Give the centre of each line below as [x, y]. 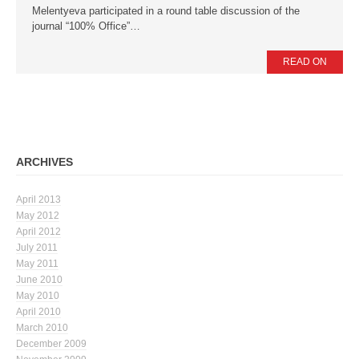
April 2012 [38, 232]
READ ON [305, 62]
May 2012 [38, 216]
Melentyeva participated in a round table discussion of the [166, 11]
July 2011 [37, 248]
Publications [52, 94]
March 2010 [42, 328]
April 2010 [38, 312]
